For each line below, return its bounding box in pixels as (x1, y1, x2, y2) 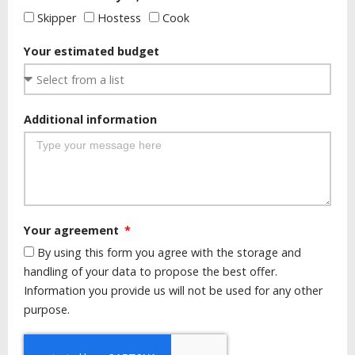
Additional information (24, 112, 157, 128)
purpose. (24, 302, 70, 318)
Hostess (97, 10, 141, 26)
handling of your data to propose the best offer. (24, 264, 277, 280)
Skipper (37, 10, 76, 26)
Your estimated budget (24, 44, 159, 59)
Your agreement (24, 223, 122, 239)
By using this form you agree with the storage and (37, 245, 301, 261)
